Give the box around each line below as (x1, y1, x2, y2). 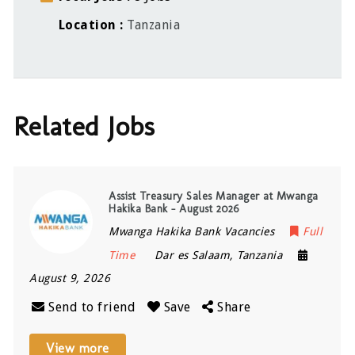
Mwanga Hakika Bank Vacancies (109, 224, 275, 238)
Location (55, 17, 120, 33)
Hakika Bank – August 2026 (109, 201, 239, 216)
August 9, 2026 (29, 271, 111, 284)
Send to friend (48, 299, 136, 315)
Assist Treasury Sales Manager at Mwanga (109, 189, 319, 203)
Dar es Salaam (154, 248, 231, 261)
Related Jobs (13, 109, 155, 143)
